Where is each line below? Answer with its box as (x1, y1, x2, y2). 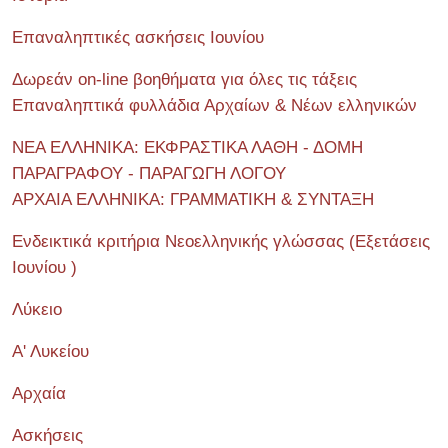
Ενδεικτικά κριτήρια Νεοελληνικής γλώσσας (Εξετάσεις (12, 232, 430, 251)
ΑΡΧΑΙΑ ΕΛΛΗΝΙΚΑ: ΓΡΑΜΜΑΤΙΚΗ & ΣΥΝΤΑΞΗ (12, 190, 374, 209)
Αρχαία (12, 384, 66, 403)
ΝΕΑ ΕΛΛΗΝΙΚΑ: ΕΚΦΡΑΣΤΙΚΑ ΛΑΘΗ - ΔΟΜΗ (12, 138, 363, 157)
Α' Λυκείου (12, 342, 89, 361)
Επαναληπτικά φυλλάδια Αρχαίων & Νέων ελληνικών (12, 96, 417, 115)
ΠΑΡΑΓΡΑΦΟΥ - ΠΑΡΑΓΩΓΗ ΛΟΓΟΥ (12, 164, 286, 183)
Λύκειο (12, 300, 62, 319)
